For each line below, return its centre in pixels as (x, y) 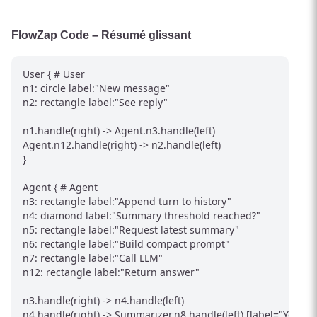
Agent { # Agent (60, 187)
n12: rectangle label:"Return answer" (111, 272)
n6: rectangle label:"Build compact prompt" (126, 243)
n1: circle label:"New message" (96, 88)
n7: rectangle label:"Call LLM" (93, 258)
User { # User (54, 74)
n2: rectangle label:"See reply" (95, 102)
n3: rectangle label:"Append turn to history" (127, 201)
